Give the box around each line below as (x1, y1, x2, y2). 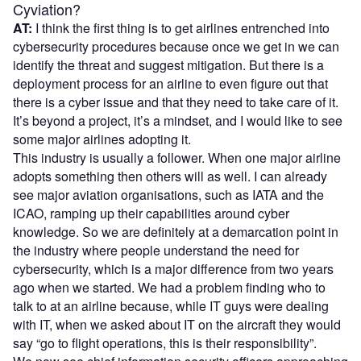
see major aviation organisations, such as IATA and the (13, 185, 324, 204)
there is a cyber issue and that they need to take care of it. (13, 92, 338, 111)
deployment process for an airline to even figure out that (13, 73, 328, 93)
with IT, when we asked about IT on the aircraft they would (13, 314, 341, 334)
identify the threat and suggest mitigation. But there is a (13, 55, 324, 74)
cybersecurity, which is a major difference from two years (13, 259, 334, 278)
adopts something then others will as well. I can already (13, 166, 327, 185)
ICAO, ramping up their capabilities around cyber (13, 203, 289, 222)
